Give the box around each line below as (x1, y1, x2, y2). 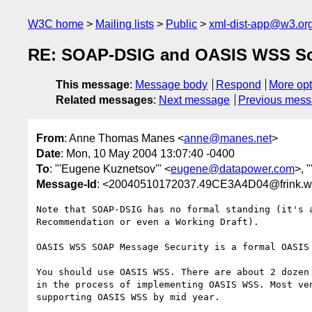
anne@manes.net (184, 132, 272, 144)
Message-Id (36, 178, 97, 190)
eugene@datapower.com (171, 162, 295, 175)
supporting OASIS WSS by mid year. (36, 291, 220, 302)
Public (166, 18, 197, 30)
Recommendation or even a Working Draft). (36, 216, 259, 227)
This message (56, 79, 130, 91)
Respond (215, 79, 261, 91)
